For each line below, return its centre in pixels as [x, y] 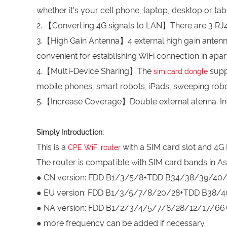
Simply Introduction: [70, 132]
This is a [52, 147]
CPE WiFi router [94, 147]
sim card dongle [181, 71]
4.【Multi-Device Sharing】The [95, 71]
